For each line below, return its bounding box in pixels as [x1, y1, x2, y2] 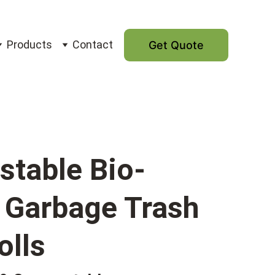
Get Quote [149, 38, 204, 52]
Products [7, 38, 52, 51]
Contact [72, 38, 113, 51]
